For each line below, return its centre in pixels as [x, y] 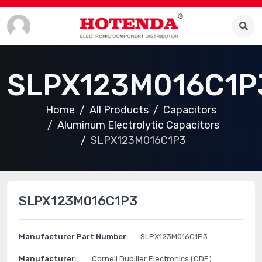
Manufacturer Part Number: [74, 237]
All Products [119, 110]
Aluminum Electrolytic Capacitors [138, 125]
